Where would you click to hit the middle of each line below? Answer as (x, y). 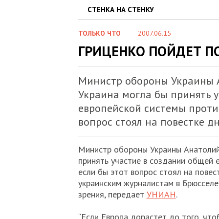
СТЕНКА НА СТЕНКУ (120, 10)
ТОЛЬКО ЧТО (99, 33)
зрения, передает (112, 194)
